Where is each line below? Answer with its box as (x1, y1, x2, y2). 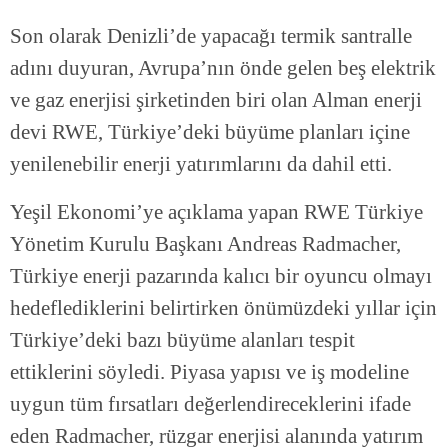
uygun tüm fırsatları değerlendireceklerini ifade (10, 392, 411, 417)
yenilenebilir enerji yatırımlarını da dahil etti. (10, 152, 392, 177)
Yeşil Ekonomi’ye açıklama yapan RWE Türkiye (10, 200, 423, 225)
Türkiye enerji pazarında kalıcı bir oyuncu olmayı (10, 264, 432, 289)
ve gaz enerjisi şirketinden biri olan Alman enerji (10, 88, 422, 113)
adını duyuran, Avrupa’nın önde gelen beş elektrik (10, 56, 436, 81)
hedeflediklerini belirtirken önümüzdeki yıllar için (10, 296, 437, 321)
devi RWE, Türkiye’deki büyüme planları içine (10, 120, 410, 145)
